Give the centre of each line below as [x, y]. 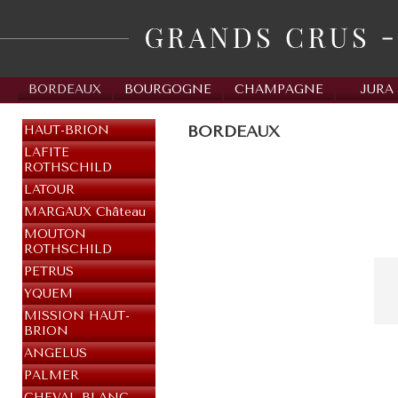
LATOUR [49, 190]
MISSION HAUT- [77, 316]
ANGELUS [56, 353]
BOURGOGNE [168, 89]
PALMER [52, 375]
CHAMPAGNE [279, 89]
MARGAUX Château [85, 212]
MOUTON [55, 234]
